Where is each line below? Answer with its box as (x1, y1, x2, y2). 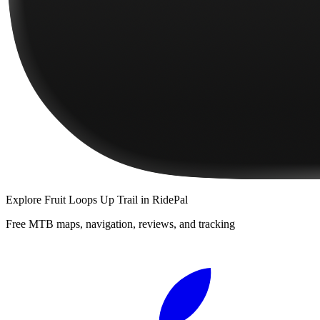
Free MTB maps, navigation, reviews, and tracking (6, 217, 235, 230)
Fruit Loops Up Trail (44, 193, 138, 206)
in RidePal (138, 193, 188, 206)
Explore (6, 193, 44, 206)
